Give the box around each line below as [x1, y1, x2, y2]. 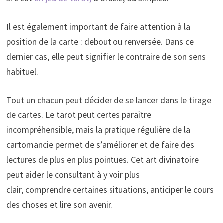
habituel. [6, 65, 38, 77]
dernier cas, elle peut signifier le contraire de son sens [6, 50, 206, 62]
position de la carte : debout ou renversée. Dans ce [6, 35, 194, 47]
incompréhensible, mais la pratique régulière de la [6, 123, 190, 135]
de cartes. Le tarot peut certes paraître [6, 109, 151, 120]
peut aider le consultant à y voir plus [6, 168, 140, 180]
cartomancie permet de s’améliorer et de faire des [6, 138, 194, 150]
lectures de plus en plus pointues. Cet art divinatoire [6, 153, 199, 165]
